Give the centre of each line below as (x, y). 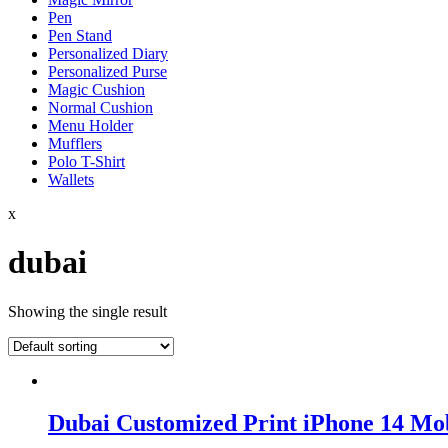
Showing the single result (87, 311)
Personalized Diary (108, 53)
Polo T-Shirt (86, 161)
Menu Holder (90, 125)
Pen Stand (80, 35)
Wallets (71, 179)
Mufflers (75, 143)
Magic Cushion (96, 89)
